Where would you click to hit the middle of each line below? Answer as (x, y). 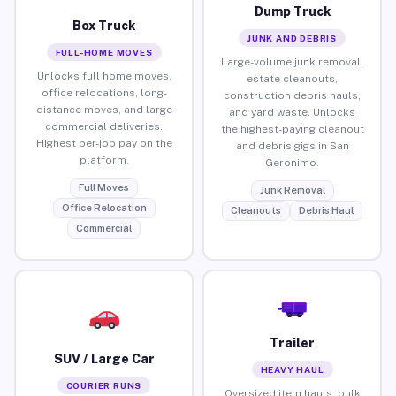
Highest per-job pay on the (104, 143)
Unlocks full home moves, (104, 76)
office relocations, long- (104, 92)
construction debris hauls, (292, 95)
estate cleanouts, (292, 78)
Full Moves (104, 187)
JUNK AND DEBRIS (292, 38)
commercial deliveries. (104, 126)
